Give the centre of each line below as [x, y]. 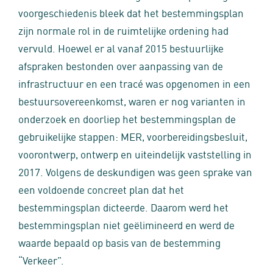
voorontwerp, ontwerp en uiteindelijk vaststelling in [135, 154]
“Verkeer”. [41, 260]
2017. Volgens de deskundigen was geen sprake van [135, 171]
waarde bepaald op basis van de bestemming [119, 242]
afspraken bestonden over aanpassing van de [121, 65]
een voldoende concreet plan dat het [101, 189]
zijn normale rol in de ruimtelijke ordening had [123, 30]
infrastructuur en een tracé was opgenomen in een [134, 83]
